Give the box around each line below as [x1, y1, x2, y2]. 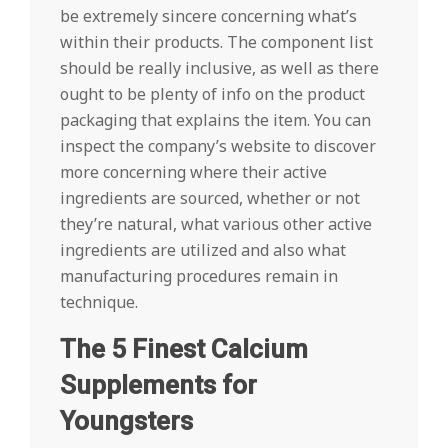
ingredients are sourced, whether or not [60, 187, 360, 209]
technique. [60, 291, 138, 313]
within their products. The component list [60, 31, 373, 53]
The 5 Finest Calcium [60, 334, 308, 364]
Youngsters [60, 406, 193, 436]
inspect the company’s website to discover [60, 135, 376, 157]
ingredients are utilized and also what [60, 239, 346, 261]
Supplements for [60, 370, 257, 400]
